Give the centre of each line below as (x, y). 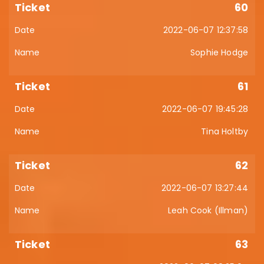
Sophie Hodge (219, 52)
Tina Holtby (225, 131)
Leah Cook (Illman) (208, 210)
